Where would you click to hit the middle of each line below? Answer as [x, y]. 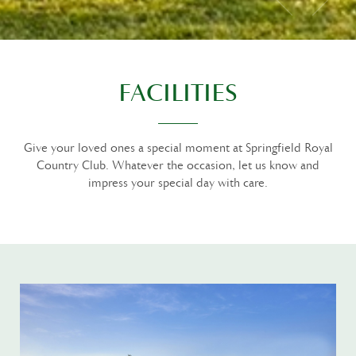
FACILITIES [178, 93]
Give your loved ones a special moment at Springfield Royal [178, 149]
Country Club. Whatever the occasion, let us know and [178, 166]
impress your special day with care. [178, 184]
